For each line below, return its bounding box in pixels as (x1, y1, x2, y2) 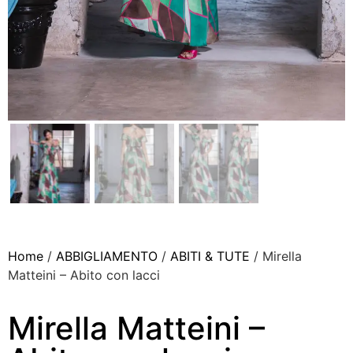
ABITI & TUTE (170, 247, 250, 264)
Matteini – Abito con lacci (8, 266, 160, 283)
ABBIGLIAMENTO (56, 247, 158, 264)
